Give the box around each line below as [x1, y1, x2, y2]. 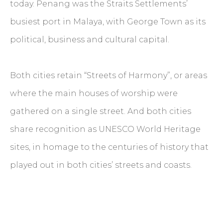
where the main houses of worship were [10, 89, 178, 99]
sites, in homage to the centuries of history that [10, 142, 209, 152]
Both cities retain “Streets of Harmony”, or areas [10, 71, 207, 81]
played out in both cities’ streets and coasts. [10, 160, 194, 170]
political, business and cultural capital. [10, 35, 169, 45]
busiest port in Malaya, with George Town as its [10, 17, 206, 27]
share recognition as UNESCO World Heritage [10, 124, 201, 134]
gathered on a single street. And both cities [10, 107, 191, 116]
